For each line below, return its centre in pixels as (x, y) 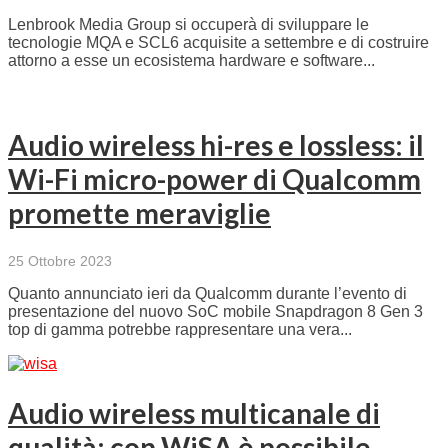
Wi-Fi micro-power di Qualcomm (214, 178)
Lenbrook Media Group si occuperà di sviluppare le (188, 25)
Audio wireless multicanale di (194, 413)
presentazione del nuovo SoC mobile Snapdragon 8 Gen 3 (215, 311)
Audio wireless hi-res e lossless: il (216, 144)
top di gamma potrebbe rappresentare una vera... (180, 329)
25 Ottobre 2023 (60, 260)
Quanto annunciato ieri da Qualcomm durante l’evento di (207, 293)
